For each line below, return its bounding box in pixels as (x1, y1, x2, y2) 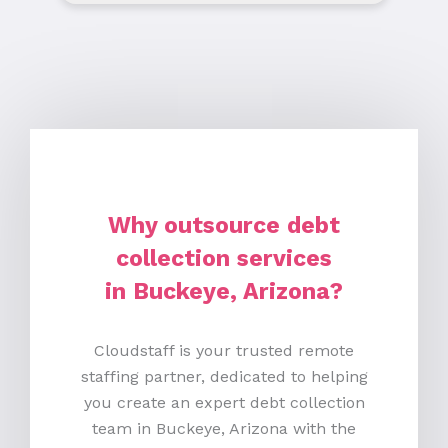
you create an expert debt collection (83, 392, 365, 412)
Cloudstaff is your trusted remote (94, 340, 354, 360)
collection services (116, 244, 332, 272)
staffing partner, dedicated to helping (80, 366, 368, 386)
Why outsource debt (108, 211, 340, 239)
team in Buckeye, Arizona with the (92, 418, 356, 438)
